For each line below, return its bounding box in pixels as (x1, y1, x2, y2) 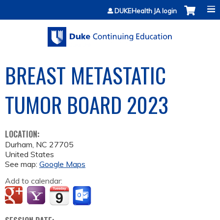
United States (5, 149, 54, 160)
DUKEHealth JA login (114, 7, 177, 15)
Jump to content (82, 1, 138, 11)
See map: (5, 159, 39, 169)
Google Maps (39, 159, 85, 169)
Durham (5, 139, 32, 150)
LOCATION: (5, 128, 42, 140)
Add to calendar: (5, 176, 64, 186)
